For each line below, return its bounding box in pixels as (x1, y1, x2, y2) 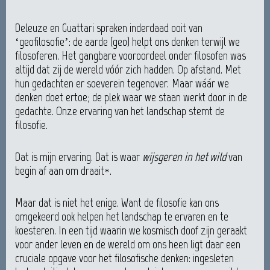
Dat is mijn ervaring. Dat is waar (15, 149, 142, 165)
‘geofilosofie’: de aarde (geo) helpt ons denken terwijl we (15, 34, 240, 49)
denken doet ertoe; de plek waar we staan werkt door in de (15, 90, 247, 105)
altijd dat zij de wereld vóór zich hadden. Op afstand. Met (15, 62, 241, 77)
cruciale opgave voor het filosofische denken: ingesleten (15, 251, 234, 266)
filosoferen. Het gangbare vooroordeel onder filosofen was (15, 48, 246, 63)
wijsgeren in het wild (142, 149, 226, 165)
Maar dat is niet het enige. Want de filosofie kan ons (15, 195, 219, 210)
